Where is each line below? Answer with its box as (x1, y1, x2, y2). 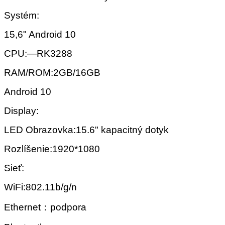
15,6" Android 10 (4, 29, 76, 40)
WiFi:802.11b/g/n (4, 182, 77, 193)
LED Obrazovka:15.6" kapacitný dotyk (4, 125, 169, 136)
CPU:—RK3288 (4, 48, 72, 59)
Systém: (4, 10, 39, 21)
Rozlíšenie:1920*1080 (4, 144, 100, 155)
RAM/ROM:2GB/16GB (4, 67, 100, 78)
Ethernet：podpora (4, 202, 86, 213)
